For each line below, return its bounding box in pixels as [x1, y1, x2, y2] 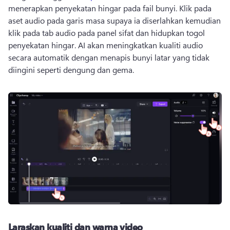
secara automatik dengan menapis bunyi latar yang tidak [8, 52, 209, 63]
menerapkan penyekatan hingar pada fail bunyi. [8, 3, 179, 14]
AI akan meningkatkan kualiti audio [78, 40, 203, 51]
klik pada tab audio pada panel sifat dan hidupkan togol [8, 27, 205, 39]
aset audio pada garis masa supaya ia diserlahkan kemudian [8, 15, 221, 26]
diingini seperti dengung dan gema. [8, 64, 134, 75]
